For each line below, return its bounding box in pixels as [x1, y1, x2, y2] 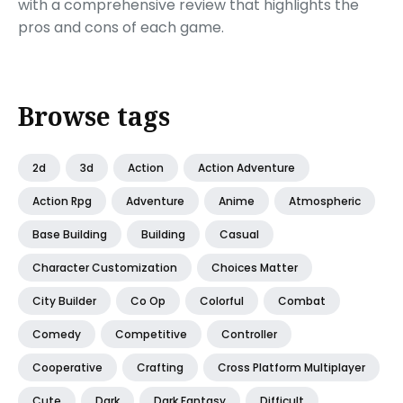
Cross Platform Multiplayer [218, 359, 365, 375]
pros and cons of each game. [18, 16, 224, 38]
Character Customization [32, 259, 177, 275]
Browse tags [18, 98, 170, 133]
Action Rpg [32, 193, 92, 209]
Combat [278, 292, 326, 309]
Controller [221, 326, 277, 342]
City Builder [32, 292, 96, 309]
